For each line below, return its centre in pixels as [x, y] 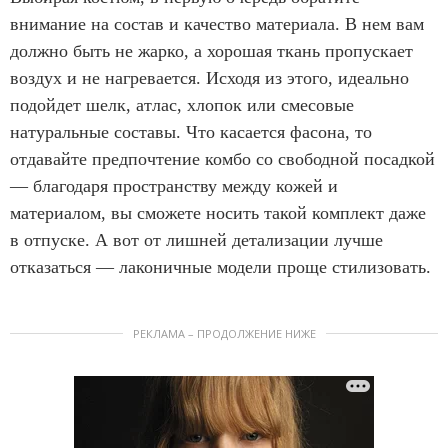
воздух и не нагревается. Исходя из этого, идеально [209, 77]
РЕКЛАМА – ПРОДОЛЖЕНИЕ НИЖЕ [224, 333]
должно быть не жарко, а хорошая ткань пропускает [211, 50]
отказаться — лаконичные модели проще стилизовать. [220, 266]
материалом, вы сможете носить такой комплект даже [218, 212]
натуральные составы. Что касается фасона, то [191, 131]
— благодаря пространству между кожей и [174, 185]
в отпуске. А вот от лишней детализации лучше [196, 239]
